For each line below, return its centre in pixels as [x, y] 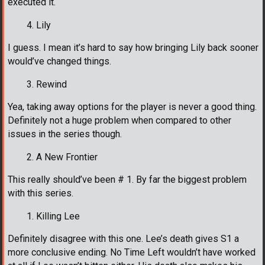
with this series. [41, 193]
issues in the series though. [65, 134]
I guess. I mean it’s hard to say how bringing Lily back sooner [133, 47]
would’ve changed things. [59, 61]
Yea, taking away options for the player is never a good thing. [132, 106]
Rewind [51, 84]
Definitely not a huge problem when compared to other [119, 120]
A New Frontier [67, 157]
